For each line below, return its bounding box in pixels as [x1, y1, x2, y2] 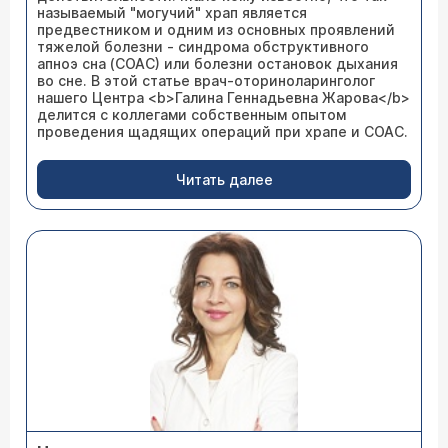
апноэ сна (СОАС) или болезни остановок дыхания [37, 55, 398, 72]
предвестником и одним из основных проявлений [37, 21, 395, 38]
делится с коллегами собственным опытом [37, 106, 346, 123]
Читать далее [175, 171, 273, 188]
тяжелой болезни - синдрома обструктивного [37, 38, 369, 55]
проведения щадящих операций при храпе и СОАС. [37, 123, 408, 140]
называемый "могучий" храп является [37, 4, 307, 21]
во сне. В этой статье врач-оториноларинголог [37, 72, 375, 89]
